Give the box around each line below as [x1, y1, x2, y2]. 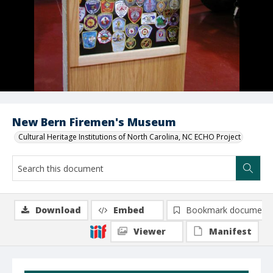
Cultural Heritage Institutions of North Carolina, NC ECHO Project [18, 132, 241, 142]
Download [35, 204, 81, 216]
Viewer [133, 225, 166, 237]
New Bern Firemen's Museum [12, 115, 176, 129]
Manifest [209, 225, 252, 237]
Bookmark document [186, 204, 270, 216]
